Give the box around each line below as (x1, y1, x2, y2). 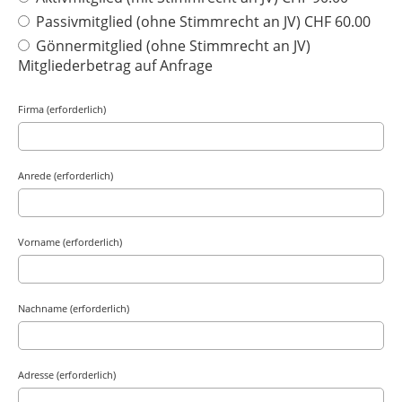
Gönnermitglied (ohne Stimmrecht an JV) (32, 36, 311, 56)
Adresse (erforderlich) (18, 368, 116, 381)
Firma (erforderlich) (18, 102, 106, 116)
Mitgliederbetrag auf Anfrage (18, 56, 213, 75)
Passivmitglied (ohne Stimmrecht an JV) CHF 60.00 (32, 12, 371, 31)
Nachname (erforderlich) (18, 301, 129, 315)
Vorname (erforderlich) (18, 235, 122, 249)
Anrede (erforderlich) (18, 169, 113, 182)
